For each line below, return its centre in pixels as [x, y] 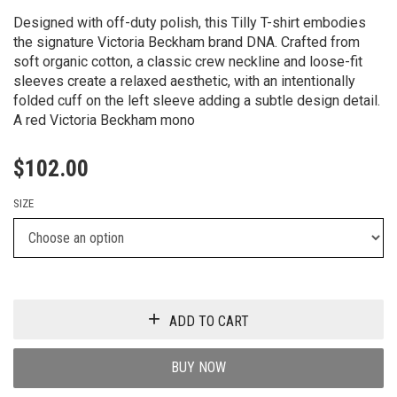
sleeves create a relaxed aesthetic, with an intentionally [184, 81]
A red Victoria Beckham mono [104, 120]
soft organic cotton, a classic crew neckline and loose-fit [188, 61]
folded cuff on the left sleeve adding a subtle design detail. [197, 100]
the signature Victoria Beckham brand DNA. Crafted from [187, 42]
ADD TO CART [209, 322]
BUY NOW [198, 368]
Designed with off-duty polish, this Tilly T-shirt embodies [190, 22]
